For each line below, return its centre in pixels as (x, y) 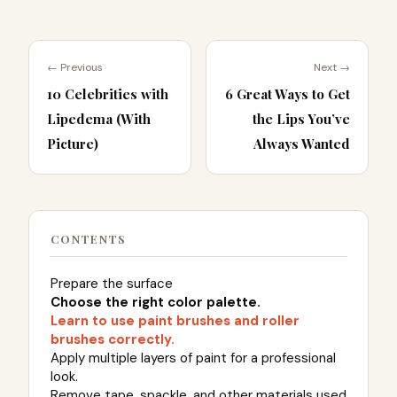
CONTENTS (89, 238)
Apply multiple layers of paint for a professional (193, 358)
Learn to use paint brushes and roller (175, 320)
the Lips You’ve (301, 118)
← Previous (75, 67)
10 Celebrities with (108, 93)
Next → (332, 67)
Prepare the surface (112, 283)
